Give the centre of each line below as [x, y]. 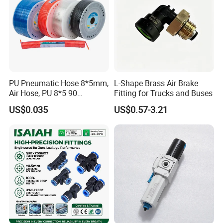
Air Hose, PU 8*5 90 [43, 93]
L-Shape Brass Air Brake [156, 83]
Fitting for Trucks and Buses [163, 93]
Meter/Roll [28, 103]
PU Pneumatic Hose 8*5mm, [59, 83]
